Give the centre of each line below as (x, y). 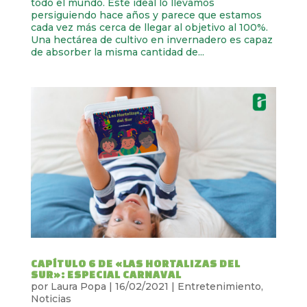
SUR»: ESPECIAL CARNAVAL (106, 274)
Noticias (51, 298)
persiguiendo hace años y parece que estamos (146, 15)
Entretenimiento (219, 286)
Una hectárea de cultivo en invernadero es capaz (151, 40)
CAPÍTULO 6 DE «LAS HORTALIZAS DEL (135, 263)
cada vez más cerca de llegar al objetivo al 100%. (149, 28)
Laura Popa (78, 286)
